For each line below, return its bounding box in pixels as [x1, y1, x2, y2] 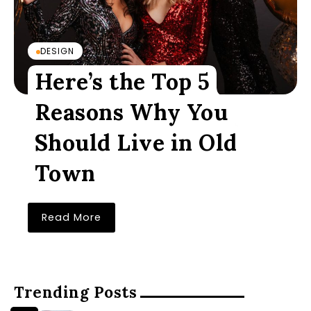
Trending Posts [14, 282, 137, 302]
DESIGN [40, 45, 74, 57]
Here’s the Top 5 [34, 67, 210, 96]
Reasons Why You [34, 98, 228, 126]
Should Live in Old [34, 128, 237, 157]
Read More [42, 210, 101, 224]
